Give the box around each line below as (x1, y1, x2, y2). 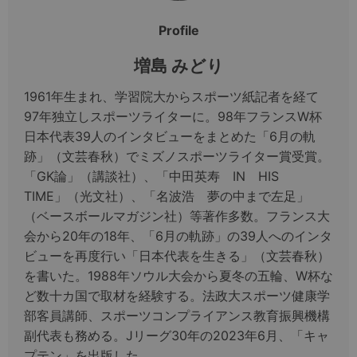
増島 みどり (133, 55, 224, 76)
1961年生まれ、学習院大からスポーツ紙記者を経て (24, 88, 319, 104)
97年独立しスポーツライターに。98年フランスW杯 (24, 108, 322, 124)
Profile (158, 22, 199, 38)
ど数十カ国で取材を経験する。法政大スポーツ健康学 (24, 287, 330, 304)
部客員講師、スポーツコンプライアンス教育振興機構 (24, 307, 330, 324)
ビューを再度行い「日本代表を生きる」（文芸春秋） (24, 247, 330, 264)
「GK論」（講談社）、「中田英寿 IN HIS (24, 167, 292, 184)
